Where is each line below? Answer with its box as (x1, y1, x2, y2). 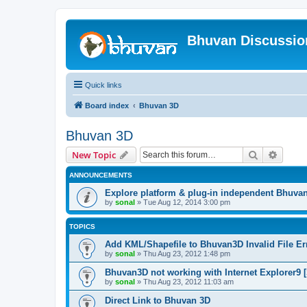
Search (258, 148, 287, 160)
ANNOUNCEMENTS (69, 171, 132, 179)
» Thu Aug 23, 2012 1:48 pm (135, 249, 230, 258)
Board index (85, 101, 129, 110)
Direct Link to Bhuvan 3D (105, 295, 210, 306)
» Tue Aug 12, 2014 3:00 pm (135, 198, 230, 206)
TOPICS (69, 223, 95, 230)
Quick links (85, 81, 122, 89)
